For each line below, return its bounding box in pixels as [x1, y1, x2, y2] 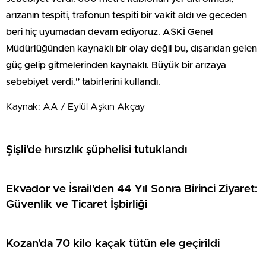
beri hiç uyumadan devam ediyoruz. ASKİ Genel [6, 27, 213, 37]
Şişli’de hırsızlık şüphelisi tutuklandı [6, 144, 187, 156]
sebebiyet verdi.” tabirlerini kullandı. [6, 77, 160, 87]
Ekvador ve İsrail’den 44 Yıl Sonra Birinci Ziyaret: [6, 183, 258, 195]
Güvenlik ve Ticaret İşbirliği [6, 198, 147, 210]
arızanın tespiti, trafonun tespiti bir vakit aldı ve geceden [6, 11, 247, 20]
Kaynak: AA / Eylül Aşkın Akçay [6, 102, 145, 112]
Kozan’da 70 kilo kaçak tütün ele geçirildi [6, 237, 220, 249]
